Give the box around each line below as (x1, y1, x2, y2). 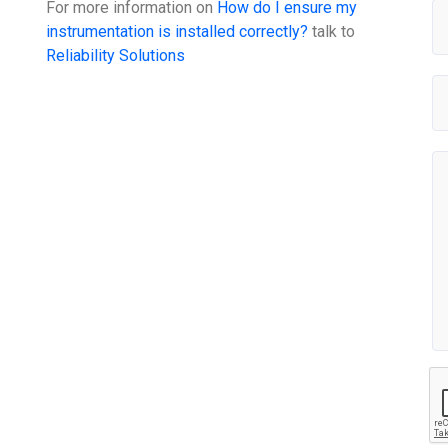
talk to (308, 22, 356, 42)
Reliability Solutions (46, 46, 186, 66)
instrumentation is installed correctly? (46, 22, 309, 42)
